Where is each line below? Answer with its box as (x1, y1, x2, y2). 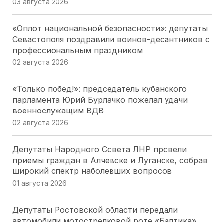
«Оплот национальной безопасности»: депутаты (12, 23, 208, 33)
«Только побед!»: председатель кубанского (12, 84, 187, 94)
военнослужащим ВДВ (12, 106, 104, 115)
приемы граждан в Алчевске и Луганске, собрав (12, 155, 208, 165)
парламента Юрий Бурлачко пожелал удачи (12, 95, 188, 105)
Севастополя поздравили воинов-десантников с (12, 34, 210, 44)
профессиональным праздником (12, 45, 143, 55)
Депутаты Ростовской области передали (12, 205, 178, 215)
